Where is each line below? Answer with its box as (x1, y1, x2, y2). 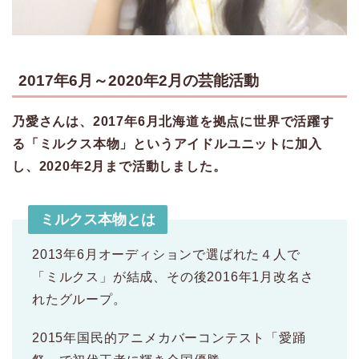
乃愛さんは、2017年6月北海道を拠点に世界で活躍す (12, 114, 334, 128)
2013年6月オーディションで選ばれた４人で (32, 247, 301, 261)
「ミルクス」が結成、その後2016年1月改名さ (32, 269, 314, 284)
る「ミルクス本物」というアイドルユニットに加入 (12, 136, 322, 151)
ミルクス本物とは (40, 211, 155, 228)
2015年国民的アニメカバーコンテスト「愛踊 (32, 330, 306, 345)
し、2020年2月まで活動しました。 (12, 159, 227, 173)
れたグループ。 (32, 292, 127, 306)
